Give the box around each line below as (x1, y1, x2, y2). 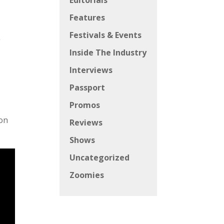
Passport (69, 82, 105, 93)
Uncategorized (69, 152, 130, 163)
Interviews (69, 64, 113, 76)
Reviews (69, 117, 103, 128)
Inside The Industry (69, 47, 147, 58)
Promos (69, 99, 100, 111)
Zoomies (69, 169, 104, 181)
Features (69, 12, 105, 23)
